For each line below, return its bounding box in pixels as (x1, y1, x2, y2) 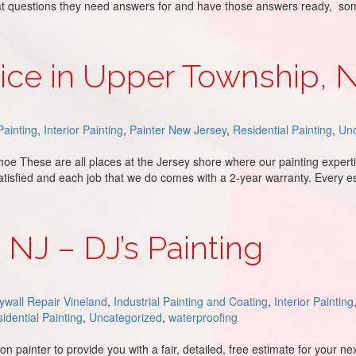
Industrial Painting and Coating (114, 293, 268, 309)
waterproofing (168, 309, 238, 325)
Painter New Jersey (130, 122, 226, 137)
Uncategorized (89, 309, 162, 325)
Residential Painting (233, 122, 332, 137)
